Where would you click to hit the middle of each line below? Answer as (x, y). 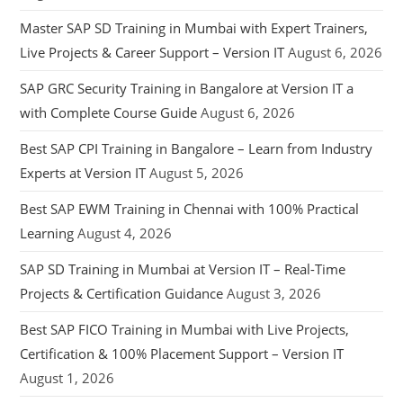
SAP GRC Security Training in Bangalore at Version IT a (187, 89)
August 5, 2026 (197, 173)
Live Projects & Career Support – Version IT (152, 53)
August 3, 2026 (274, 294)
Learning (47, 233)
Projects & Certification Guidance (122, 294)
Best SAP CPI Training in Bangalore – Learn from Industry (197, 149)
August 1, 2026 (67, 378)
